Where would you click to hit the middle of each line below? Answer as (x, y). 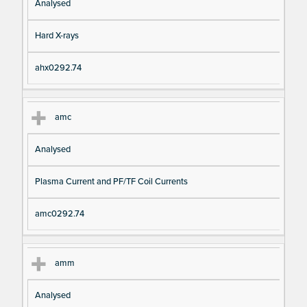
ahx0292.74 (58, 67)
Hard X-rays (57, 35)
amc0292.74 (59, 214)
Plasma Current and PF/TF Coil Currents (111, 182)
